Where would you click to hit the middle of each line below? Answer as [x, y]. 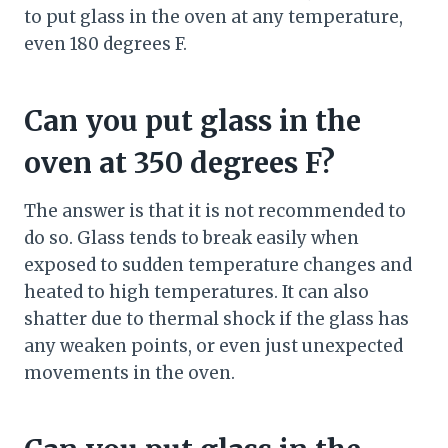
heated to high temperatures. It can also [196, 292]
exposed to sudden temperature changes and [218, 265]
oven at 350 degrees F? [179, 163]
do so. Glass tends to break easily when [191, 238]
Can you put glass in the [192, 121]
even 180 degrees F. [105, 44]
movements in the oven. [129, 373]
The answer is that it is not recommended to [215, 211]
